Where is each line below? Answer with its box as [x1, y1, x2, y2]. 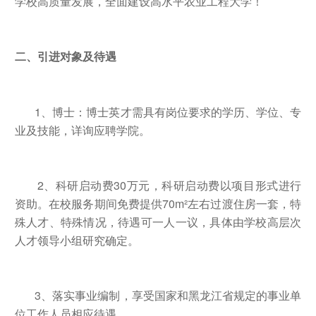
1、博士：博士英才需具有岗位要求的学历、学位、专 [14, 103, 302, 120]
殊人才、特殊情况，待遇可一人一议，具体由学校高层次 [14, 213, 302, 230]
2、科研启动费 [14, 176, 114, 193]
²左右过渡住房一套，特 [184, 195, 302, 212]
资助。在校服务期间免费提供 [14, 195, 163, 212]
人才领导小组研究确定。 [14, 231, 139, 248]
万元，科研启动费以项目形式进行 [126, 176, 302, 193]
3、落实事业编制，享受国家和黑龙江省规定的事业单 [14, 286, 302, 303]
